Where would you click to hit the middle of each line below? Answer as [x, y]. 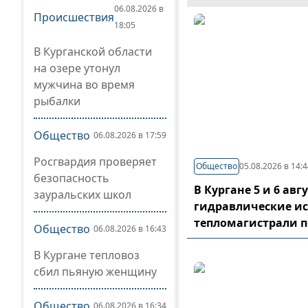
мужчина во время [84, 85]
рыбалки [57, 101]
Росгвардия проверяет [95, 162]
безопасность [71, 178]
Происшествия [74, 17]
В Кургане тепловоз [87, 255]
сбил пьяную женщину [95, 272]
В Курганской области [93, 52]
